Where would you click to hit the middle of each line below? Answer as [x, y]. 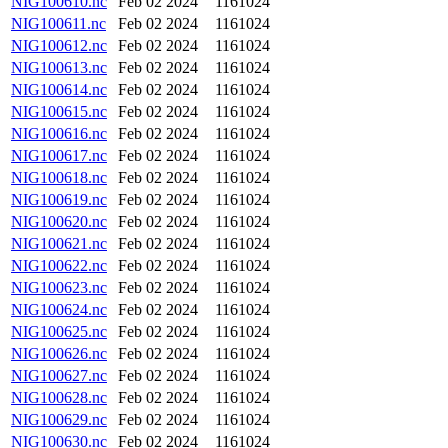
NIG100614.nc [59, 89]
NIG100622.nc [59, 265]
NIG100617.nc [59, 155]
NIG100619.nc [59, 199]
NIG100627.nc [59, 375]
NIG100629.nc [59, 419]
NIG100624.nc [59, 309]
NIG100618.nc [59, 177]
